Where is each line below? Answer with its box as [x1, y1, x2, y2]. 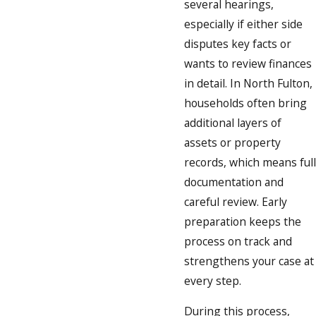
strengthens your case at [184, 253, 314, 269]
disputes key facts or [184, 35, 291, 51]
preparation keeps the [184, 213, 301, 229]
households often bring [184, 95, 307, 111]
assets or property [184, 134, 281, 150]
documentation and [184, 174, 284, 190]
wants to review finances [184, 55, 312, 71]
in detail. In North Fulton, [184, 75, 312, 91]
